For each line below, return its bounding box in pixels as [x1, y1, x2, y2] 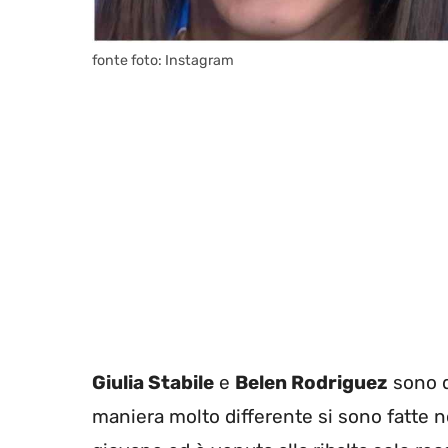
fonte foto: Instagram [92, 51, 234, 69]
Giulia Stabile [92, 371, 214, 395]
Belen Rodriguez [235, 371, 388, 395]
